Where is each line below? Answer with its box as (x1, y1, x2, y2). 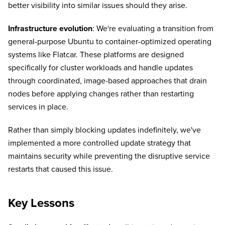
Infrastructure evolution (8, 24, 92, 34)
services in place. (8, 102, 68, 113)
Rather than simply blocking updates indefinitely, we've (8, 125, 201, 136)
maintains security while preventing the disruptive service (8, 151, 210, 162)
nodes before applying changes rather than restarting (8, 89, 194, 99)
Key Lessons (8, 196, 74, 211)
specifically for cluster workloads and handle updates (8, 63, 193, 73)
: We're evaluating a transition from (92, 24, 213, 34)
